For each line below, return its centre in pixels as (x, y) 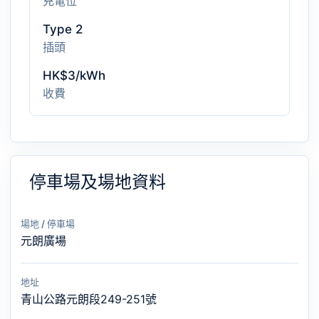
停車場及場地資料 (98, 182)
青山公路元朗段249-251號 (89, 299)
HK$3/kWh (74, 75)
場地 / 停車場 (48, 224)
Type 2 (63, 29)
